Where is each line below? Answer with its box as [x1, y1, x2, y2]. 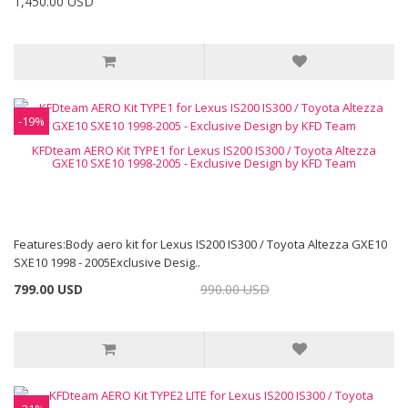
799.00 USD [14, 280, 83, 298]
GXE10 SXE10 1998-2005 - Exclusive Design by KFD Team [52, 155, 356, 171]
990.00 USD [199, 280, 270, 298]
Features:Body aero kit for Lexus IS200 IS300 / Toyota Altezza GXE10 [14, 236, 387, 252]
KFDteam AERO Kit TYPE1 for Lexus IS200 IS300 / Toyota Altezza [32, 142, 376, 158]
